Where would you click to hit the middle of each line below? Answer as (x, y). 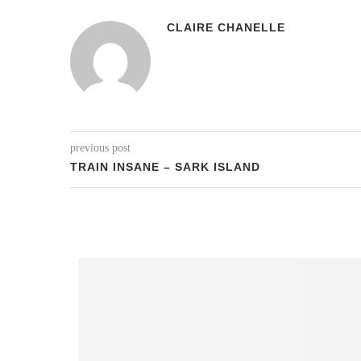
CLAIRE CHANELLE (226, 27)
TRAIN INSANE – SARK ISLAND (165, 167)
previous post (100, 148)
